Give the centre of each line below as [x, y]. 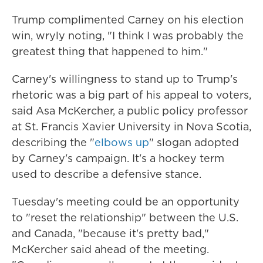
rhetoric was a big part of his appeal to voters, [131, 95]
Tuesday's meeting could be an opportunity [126, 202]
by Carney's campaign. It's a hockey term [118, 158]
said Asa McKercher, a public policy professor [130, 111]
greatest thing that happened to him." [110, 51]
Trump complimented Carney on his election [128, 20]
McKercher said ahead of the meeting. [110, 249]
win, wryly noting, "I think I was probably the [128, 36]
